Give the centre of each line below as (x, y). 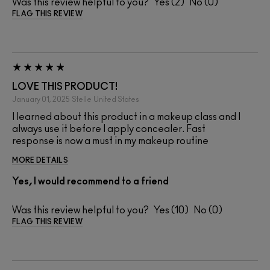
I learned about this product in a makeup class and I (126, 117)
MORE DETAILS (40, 161)
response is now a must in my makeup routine (110, 141)
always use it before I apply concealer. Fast (109, 129)
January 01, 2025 (41, 100)
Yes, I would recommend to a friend (90, 182)
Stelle (82, 100)
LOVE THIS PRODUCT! (65, 87)
